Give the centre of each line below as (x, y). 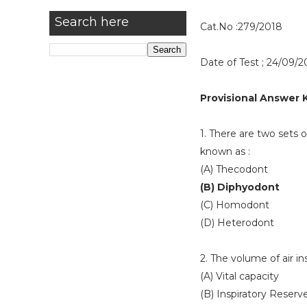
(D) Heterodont (237, 223)
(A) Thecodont (234, 169)
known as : (225, 151)
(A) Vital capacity (240, 276)
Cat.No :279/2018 (241, 27)
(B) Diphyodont (240, 187)
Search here (92, 22)
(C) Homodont (235, 205)
